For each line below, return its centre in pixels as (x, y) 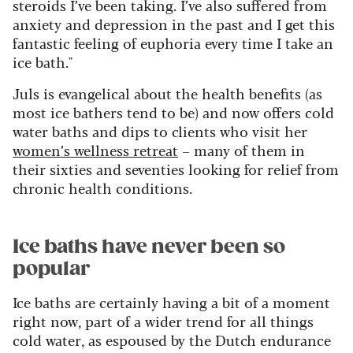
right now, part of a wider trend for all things (163, 321)
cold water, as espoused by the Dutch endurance (172, 340)
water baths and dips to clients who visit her (160, 131)
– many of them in (242, 150)
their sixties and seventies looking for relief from (176, 169)
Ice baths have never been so (149, 247)
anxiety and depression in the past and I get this (174, 24)
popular (51, 269)
